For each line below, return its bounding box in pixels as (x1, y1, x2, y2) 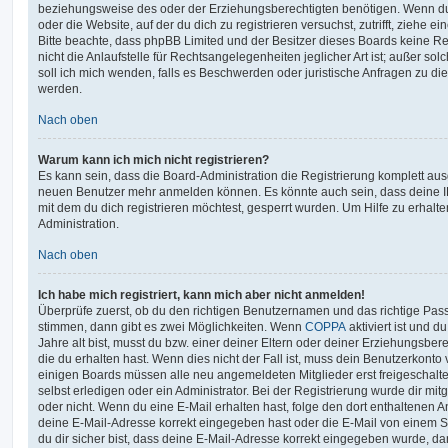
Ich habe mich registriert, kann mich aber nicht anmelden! (38, 287, 365, 302)
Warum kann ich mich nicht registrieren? (38, 152, 269, 167)
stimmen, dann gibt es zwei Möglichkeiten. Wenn (38, 319, 305, 334)
